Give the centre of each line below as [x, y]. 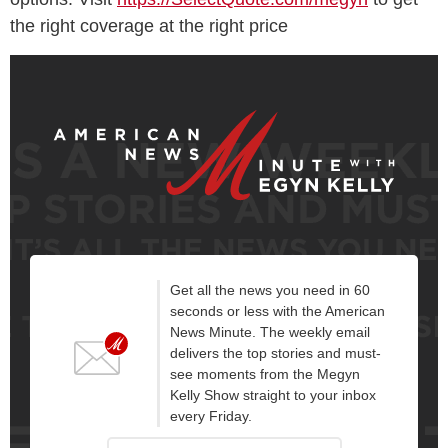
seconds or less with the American [277, 310]
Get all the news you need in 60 [269, 289]
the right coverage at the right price [149, 25]
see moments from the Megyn [264, 373]
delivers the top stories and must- [275, 352]
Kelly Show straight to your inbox [272, 394]
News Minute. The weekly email [269, 331]
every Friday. [210, 415]
